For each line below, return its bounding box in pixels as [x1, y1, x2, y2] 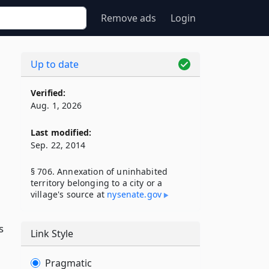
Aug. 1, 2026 [31, 100, 82, 111]
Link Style [31, 227, 73, 240]
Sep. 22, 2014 [31, 139, 86, 151]
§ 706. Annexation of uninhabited [31, 166, 168, 177]
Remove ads [101, 11, 156, 25]
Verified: [31, 87, 66, 98]
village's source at [31, 189, 107, 200]
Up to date [31, 58, 79, 71]
